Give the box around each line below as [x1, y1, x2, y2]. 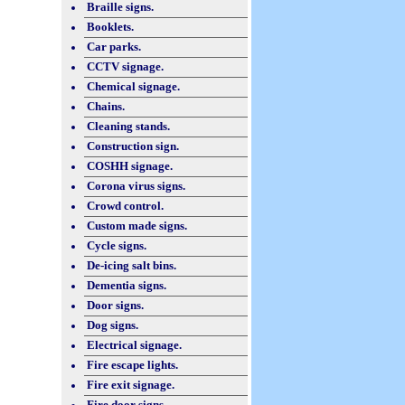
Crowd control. [87, 199, 164, 212]
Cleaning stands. [87, 119, 170, 133]
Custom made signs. [87, 219, 187, 232]
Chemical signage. [87, 80, 180, 93]
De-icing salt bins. [87, 259, 176, 272]
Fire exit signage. [87, 378, 174, 391]
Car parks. [87, 40, 141, 53]
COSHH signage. [87, 159, 173, 173]
